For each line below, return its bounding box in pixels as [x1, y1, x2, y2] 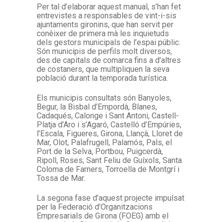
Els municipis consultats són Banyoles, [37, 93, 171, 103]
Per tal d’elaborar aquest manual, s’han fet [37, 2, 181, 11]
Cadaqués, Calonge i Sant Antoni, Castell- [37, 111, 179, 120]
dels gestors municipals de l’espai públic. [37, 38, 180, 47]
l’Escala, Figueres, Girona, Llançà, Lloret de [37, 129, 183, 138]
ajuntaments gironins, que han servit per [37, 20, 173, 29]
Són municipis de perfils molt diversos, [37, 47, 172, 56]
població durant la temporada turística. [37, 73, 168, 83]
